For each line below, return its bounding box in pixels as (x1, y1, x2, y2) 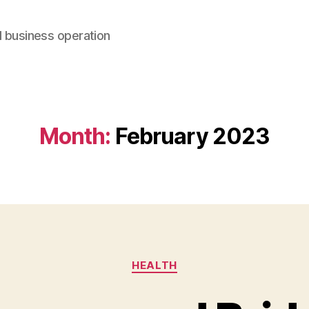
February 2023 (114, 123, 270, 150)
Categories (154, 252, 215, 266)
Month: (39, 123, 111, 150)
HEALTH (132, 259, 177, 272)
